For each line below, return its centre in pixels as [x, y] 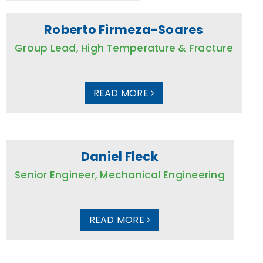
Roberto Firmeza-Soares [124, 29]
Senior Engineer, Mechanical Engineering [120, 175]
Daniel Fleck [119, 156]
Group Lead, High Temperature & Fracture [124, 48]
